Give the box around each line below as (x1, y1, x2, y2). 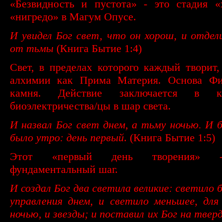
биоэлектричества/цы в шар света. (9, 99, 171, 112)
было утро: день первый (9, 131, 124, 144)
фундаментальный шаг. (9, 163, 118, 175)
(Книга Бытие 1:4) (53, 42, 142, 55)
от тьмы (9, 42, 54, 55)
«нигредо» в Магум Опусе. (9, 10, 136, 23)
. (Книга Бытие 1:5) (123, 131, 215, 144)
